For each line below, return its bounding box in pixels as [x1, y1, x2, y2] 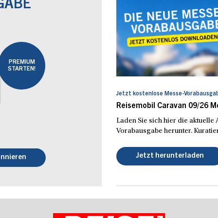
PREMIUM [8, 59, 35, 65]
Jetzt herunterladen [136, 152, 204, 160]
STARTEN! [8, 66, 36, 72]
